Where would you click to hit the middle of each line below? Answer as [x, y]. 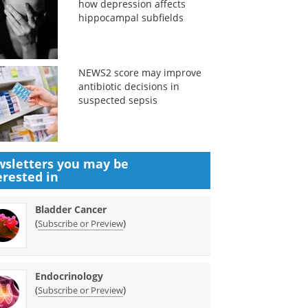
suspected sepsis [118, 100]
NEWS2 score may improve [140, 73]
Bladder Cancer [71, 209]
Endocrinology [69, 276]
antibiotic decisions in [129, 86]
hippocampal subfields [131, 18]
